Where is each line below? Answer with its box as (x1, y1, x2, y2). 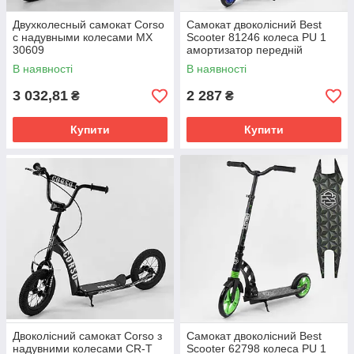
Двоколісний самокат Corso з (13, 330, 162, 342)
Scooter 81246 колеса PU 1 (186, 31, 326, 43)
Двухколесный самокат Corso (13, 18, 164, 31)
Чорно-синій (186, 56, 250, 69)
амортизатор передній (186, 43, 303, 56)
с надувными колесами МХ (13, 31, 153, 43)
